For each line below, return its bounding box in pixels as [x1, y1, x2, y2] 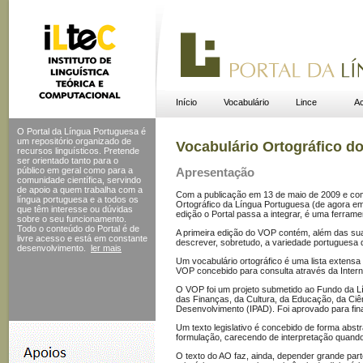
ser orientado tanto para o [17, 156, 118, 165]
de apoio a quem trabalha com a [17, 185, 143, 194]
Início [175, 97, 197, 107]
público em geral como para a [17, 165, 133, 175]
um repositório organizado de [17, 136, 131, 146]
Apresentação [176, 165, 254, 180]
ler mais [91, 243, 122, 253]
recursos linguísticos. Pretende [17, 146, 139, 156]
